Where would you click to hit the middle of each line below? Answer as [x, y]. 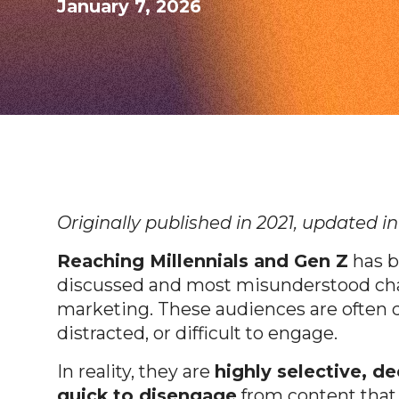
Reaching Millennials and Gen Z [203, 261]
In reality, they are [136, 371]
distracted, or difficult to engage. [197, 333]
